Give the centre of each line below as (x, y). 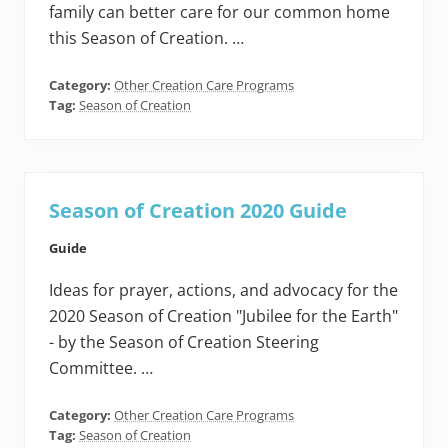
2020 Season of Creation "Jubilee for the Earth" (223, 316)
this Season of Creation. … (146, 38)
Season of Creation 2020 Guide (198, 211)
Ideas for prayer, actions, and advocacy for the (223, 290)
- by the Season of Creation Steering (184, 342)
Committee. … (101, 368)
